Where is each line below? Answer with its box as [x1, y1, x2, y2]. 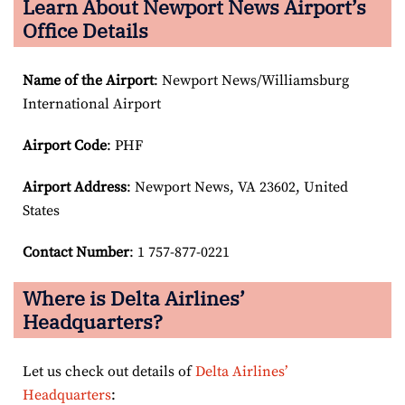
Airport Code [23, 136, 107, 155]
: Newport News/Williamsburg [154, 71, 349, 89]
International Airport [23, 94, 161, 113]
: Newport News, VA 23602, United [127, 177, 348, 196]
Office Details [23, 16, 148, 43]
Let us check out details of [23, 362, 195, 381]
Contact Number [23, 242, 129, 261]
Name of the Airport [23, 71, 154, 89]
